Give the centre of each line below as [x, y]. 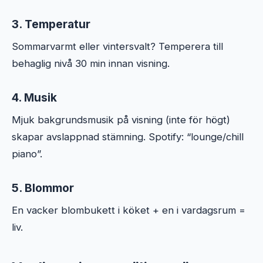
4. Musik [34, 97]
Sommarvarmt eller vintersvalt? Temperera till [117, 46]
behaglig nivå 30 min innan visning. [91, 63]
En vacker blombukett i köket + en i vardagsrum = [129, 210]
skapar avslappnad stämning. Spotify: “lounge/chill [128, 136]
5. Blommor [43, 188]
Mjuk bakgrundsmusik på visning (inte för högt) [121, 119]
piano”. [27, 154]
